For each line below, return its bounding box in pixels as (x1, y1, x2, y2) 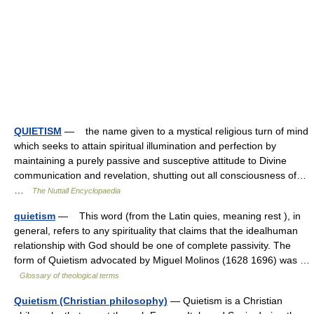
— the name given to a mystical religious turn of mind (62, 125, 308, 137)
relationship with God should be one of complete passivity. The (14, 239, 291, 251)
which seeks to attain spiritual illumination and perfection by (14, 139, 276, 151)
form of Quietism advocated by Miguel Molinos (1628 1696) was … (14, 254, 310, 266)
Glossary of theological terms (20, 271, 119, 280)
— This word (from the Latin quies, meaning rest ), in (55, 210, 301, 221)
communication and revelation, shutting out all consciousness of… (14, 169, 306, 181)
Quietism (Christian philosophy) (14, 294, 168, 306)
